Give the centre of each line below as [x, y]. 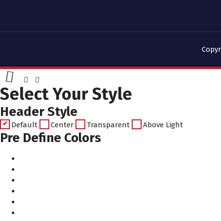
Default [24, 125]
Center [62, 125]
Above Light [163, 125]
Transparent [108, 125]
